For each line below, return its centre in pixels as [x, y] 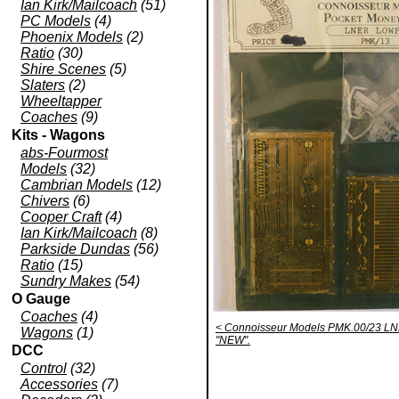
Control [44, 368]
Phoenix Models [72, 37]
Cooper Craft [61, 217]
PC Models [56, 21]
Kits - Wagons [58, 135]
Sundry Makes [66, 281]
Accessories [59, 384]
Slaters [43, 85]
